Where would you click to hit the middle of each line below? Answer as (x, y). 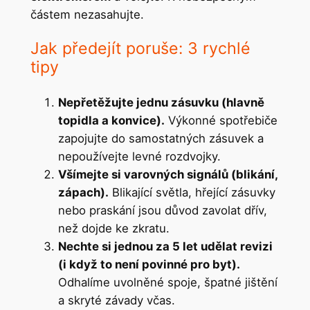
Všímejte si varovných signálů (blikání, (167, 174)
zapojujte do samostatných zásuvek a (161, 138)
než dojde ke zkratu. (113, 228)
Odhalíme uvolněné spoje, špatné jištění (167, 282)
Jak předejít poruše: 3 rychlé (140, 49)
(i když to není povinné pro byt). (149, 264)
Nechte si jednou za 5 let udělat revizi (165, 246)
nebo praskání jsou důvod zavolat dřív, (162, 210)
